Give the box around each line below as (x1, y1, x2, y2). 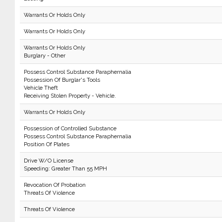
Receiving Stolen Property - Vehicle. (23, 92, 116, 99)
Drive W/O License (23, 157, 73, 164)
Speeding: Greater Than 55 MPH (23, 165, 107, 172)
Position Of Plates (23, 141, 69, 148)
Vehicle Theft (23, 84, 58, 91)
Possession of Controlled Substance (23, 125, 116, 132)
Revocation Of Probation (23, 181, 86, 188)
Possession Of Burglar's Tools (23, 76, 100, 83)
